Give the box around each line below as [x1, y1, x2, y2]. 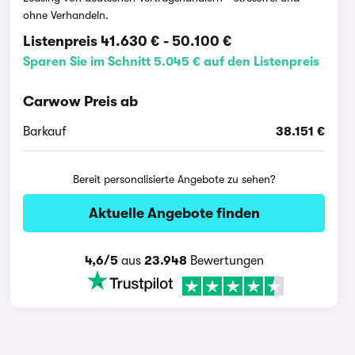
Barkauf [23, 124, 67, 139]
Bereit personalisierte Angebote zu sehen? [72, 173, 276, 185]
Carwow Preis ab [23, 94, 139, 109]
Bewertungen [186, 254, 264, 268]
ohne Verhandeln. [23, 9, 109, 21]
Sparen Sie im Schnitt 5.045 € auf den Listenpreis [23, 55, 320, 69]
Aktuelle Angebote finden [88, 205, 260, 221]
